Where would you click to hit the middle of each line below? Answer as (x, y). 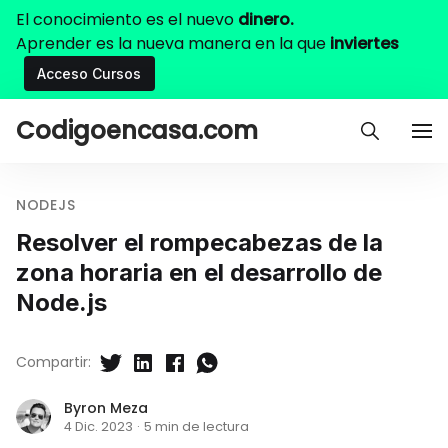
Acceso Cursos (89, 73)
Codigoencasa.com (137, 130)
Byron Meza (106, 407)
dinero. (266, 19)
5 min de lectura (196, 426)
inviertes (364, 43)
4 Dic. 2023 (98, 426)
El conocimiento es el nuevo (127, 19)
